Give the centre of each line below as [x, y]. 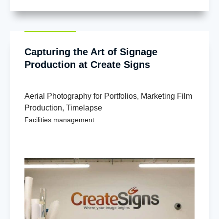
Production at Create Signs [87, 64]
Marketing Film [166, 96]
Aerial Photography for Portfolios [81, 96]
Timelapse [84, 108]
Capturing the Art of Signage [91, 52]
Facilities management [59, 120]
